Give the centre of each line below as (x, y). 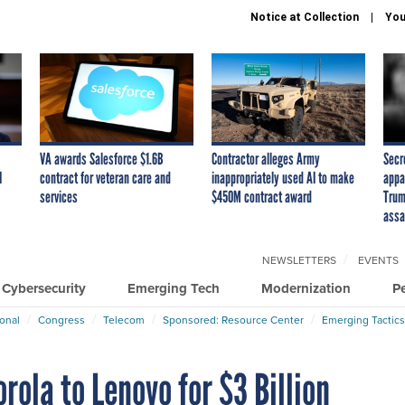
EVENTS (378, 260)
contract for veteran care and (105, 178)
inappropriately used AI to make (283, 178)
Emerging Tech (174, 288)
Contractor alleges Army (266, 159)
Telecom (124, 320)
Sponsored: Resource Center (233, 320)
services (59, 197)
